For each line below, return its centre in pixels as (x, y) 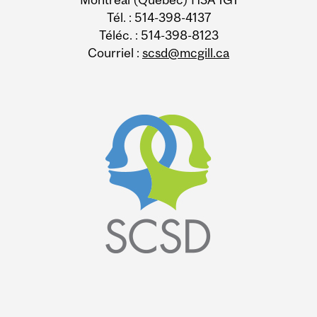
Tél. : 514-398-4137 (158, 17)
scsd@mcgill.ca (186, 52)
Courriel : (115, 52)
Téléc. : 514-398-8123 (158, 35)
